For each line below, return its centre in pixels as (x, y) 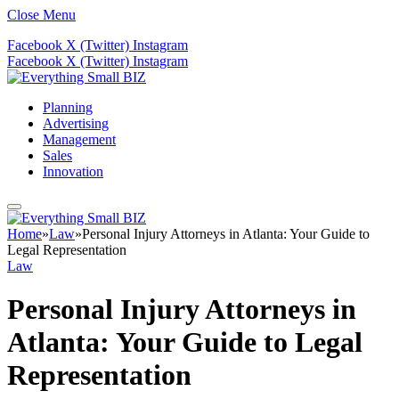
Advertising (76, 123)
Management (79, 139)
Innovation (73, 171)
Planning (68, 107)
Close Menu (41, 15)
